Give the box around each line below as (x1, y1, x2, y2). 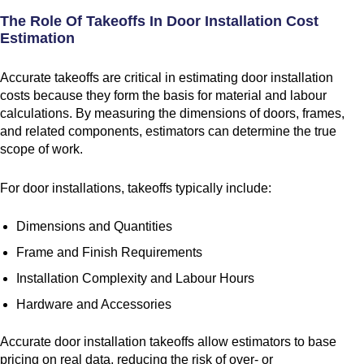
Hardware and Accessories (16, 297, 171, 312)
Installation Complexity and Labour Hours (16, 271, 254, 286)
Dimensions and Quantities (16, 219, 172, 234)
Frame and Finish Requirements (16, 245, 202, 260)
